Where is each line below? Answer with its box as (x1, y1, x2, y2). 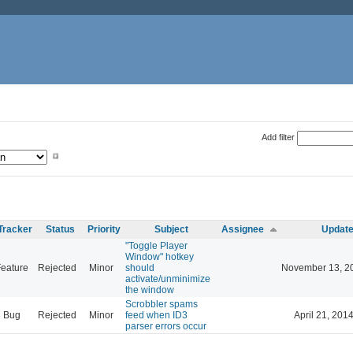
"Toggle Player (125, 240, 188, 251)
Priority (87, 223, 121, 235)
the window (125, 284, 174, 295)
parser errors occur (125, 320, 206, 332)
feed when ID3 (125, 309, 188, 321)
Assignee (221, 223, 264, 235)
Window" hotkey (125, 251, 194, 262)
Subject (154, 223, 188, 235)
